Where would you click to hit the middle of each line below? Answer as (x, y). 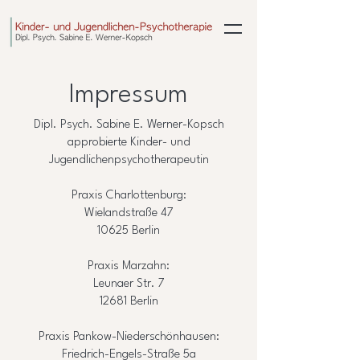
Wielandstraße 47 (129, 213)
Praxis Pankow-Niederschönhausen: (129, 337)
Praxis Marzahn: (129, 266)
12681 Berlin (129, 302)
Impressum (129, 95)
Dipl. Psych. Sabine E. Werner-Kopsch (129, 125)
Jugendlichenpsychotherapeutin (129, 160)
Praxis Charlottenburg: (129, 196)
